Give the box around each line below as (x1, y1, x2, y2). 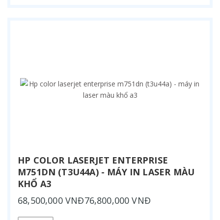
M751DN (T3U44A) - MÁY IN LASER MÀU (18, 165, 195, 178)
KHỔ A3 (18, 177, 52, 190)
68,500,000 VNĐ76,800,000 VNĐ (18, 194, 151, 206)
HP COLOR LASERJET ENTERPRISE (18, 154, 168, 166)
